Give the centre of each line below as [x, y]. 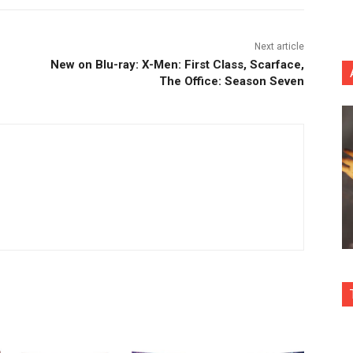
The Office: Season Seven [231, 81]
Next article [279, 46]
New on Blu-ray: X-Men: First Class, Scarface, [177, 64]
